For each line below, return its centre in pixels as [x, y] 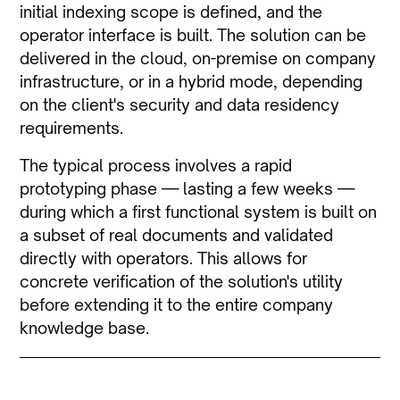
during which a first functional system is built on [199, 212]
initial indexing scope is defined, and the [171, 12]
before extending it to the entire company [177, 305]
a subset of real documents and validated [177, 235]
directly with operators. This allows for [164, 258]
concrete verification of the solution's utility [182, 282]
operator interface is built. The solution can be [193, 35]
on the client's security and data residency [180, 105]
